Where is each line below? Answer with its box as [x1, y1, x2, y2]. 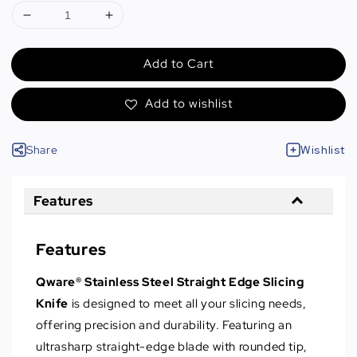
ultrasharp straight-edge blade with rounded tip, [36, 339, 308, 355]
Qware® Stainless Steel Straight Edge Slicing [36, 274, 304, 291]
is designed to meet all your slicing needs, [69, 296, 307, 312]
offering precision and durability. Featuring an [36, 317, 292, 334]
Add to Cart [143, 56, 214, 73]
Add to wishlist [144, 96, 233, 112]
